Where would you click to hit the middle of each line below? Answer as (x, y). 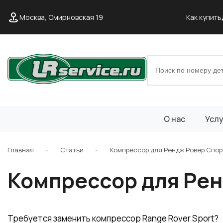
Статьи (72, 150)
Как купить (204, 17)
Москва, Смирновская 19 (61, 17)
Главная (21, 150)
